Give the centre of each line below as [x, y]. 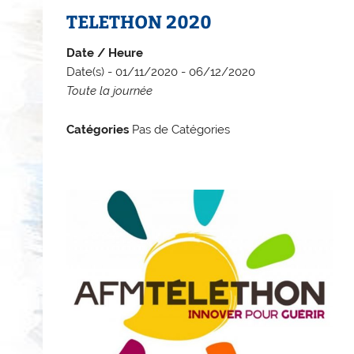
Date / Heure [105, 53]
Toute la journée [110, 91]
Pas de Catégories [180, 130]
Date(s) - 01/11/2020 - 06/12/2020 [161, 72]
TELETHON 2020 [139, 21]
